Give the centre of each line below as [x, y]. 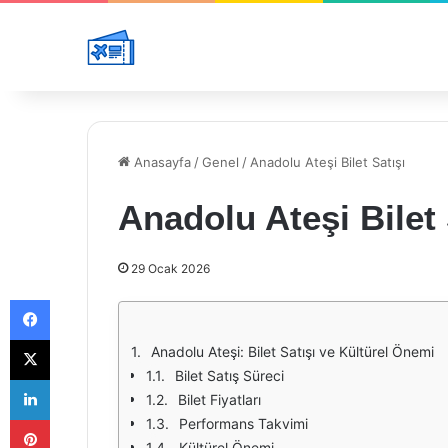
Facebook [79, 299]
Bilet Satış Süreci [229, 375]
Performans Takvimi [243, 423]
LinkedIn [75, 379]
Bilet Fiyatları [219, 399]
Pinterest [77, 419]
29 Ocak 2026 [170, 268]
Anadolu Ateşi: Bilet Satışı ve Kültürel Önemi [292, 351]
